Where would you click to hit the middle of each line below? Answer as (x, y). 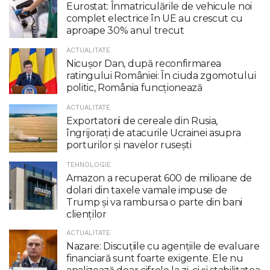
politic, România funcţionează (134, 87)
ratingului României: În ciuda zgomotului (161, 75)
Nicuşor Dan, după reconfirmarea (144, 63)
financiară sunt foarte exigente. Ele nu (155, 258)
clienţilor (86, 214)
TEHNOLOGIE (89, 165)
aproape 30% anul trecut (125, 30)
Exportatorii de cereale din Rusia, (142, 121)
